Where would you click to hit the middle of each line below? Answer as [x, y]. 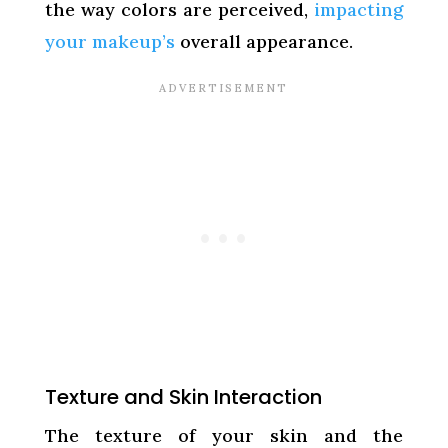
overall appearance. [263, 41]
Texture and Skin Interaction [183, 396]
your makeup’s [109, 41]
